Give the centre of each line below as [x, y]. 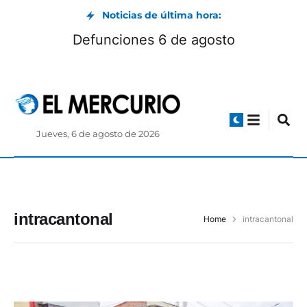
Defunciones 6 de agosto [153, 40]
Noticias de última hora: [162, 15]
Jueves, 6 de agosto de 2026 [98, 134]
